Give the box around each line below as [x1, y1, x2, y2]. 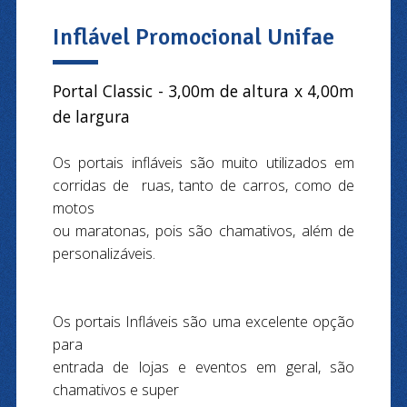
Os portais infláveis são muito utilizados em [52, 152, 355, 173]
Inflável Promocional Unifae [52, 22, 334, 51]
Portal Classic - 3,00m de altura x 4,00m [52, 79, 355, 102]
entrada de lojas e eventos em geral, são [52, 356, 355, 377]
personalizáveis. [52, 243, 155, 263]
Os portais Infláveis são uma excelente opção [52, 311, 355, 332]
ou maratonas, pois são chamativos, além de [52, 220, 355, 241]
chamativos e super [52, 379, 183, 400]
